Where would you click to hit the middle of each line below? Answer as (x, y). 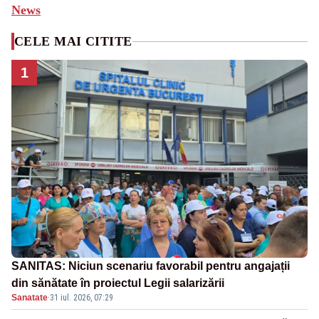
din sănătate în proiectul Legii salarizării (118, 283)
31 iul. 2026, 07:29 (82, 297)
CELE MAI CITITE (73, 42)
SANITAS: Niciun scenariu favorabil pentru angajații (151, 266)
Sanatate (30, 297)
